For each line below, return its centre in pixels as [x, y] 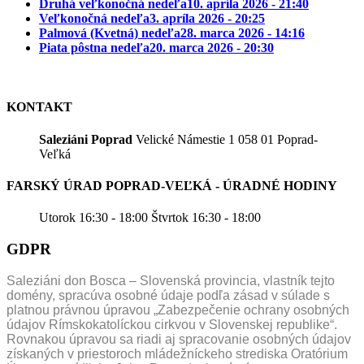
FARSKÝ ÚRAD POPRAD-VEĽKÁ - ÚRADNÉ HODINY [172, 185]
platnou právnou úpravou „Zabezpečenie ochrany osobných [178, 310]
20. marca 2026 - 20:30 [212, 48]
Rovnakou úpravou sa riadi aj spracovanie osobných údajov [179, 339]
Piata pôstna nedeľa [94, 48]
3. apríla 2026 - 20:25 [207, 19]
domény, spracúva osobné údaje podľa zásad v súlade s [168, 295]
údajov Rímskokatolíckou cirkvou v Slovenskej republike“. [172, 324]
